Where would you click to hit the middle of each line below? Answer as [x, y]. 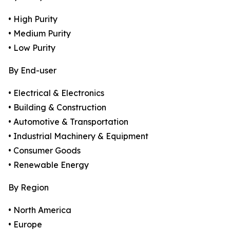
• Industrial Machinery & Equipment [78, 136]
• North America [40, 210]
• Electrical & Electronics [56, 93]
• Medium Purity [40, 34]
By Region [28, 188]
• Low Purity [32, 48]
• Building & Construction [57, 108]
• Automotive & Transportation [68, 122]
